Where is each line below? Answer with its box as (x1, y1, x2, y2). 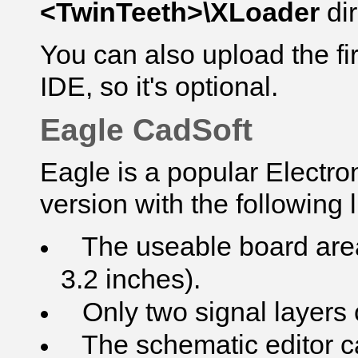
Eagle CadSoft (40, 112, 253, 148)
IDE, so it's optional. (40, 72, 278, 102)
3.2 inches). (61, 265, 201, 295)
